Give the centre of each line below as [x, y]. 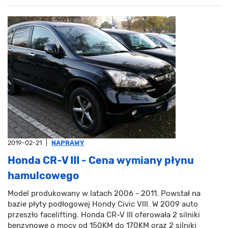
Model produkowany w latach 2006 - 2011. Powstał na [104, 194]
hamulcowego [43, 176]
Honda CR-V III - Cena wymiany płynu [101, 161]
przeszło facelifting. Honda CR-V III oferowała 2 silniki [104, 215]
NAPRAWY [68, 143]
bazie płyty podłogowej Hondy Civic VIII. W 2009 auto [103, 204]
